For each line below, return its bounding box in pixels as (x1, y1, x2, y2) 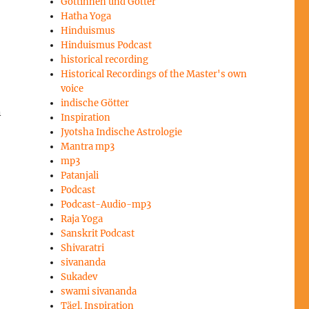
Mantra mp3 (61, 141, 115, 153)
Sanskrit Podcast (61, 228, 135, 240)
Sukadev (61, 271, 98, 283)
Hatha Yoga (61, 10, 112, 23)
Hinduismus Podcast (61, 39, 152, 52)
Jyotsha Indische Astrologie (61, 126, 183, 139)
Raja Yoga (61, 213, 103, 226)
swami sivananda (61, 286, 137, 298)
